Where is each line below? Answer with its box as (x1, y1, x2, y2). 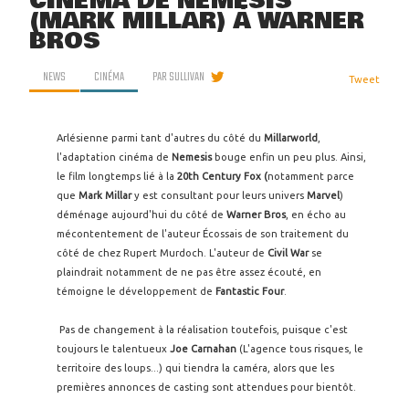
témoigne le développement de (57, 286, 215, 297)
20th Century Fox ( (177, 171, 267, 182)
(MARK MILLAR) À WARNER (29, 4, 364, 38)
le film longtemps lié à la (57, 171, 177, 182)
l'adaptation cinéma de (57, 152, 172, 163)
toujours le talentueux (57, 343, 170, 354)
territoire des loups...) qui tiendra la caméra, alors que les (57, 362, 334, 373)
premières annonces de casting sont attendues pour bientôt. (57, 382, 356, 393)
